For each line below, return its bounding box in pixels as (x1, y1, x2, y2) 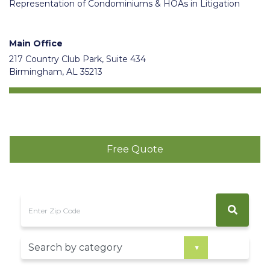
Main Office (9, 38, 63, 49)
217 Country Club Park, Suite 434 (9, 54, 146, 65)
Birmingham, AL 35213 (9, 66, 102, 78)
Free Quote (107, 143, 163, 155)
